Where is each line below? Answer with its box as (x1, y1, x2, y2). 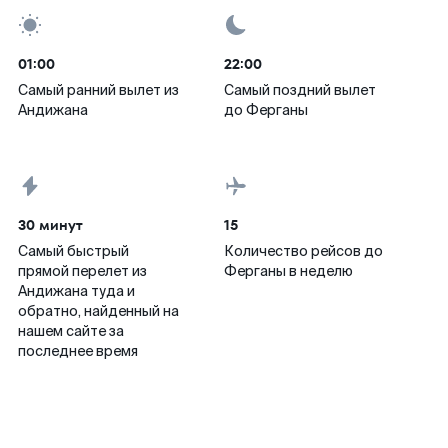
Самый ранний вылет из (18, 81, 179, 99)
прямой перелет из (18, 262, 147, 280)
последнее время (18, 342, 138, 360)
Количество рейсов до (224, 242, 383, 260)
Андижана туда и (18, 282, 135, 300)
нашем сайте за (18, 322, 124, 340)
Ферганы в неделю (224, 262, 353, 280)
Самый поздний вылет (224, 81, 376, 99)
